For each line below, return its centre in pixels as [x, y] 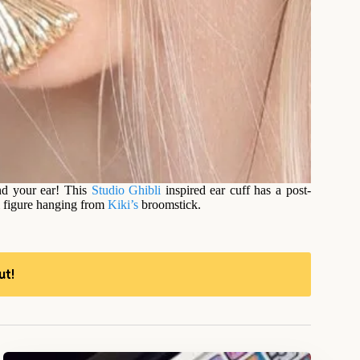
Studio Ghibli [126, 190]
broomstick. [170, 204]
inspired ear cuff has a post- [236, 190]
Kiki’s [123, 204]
